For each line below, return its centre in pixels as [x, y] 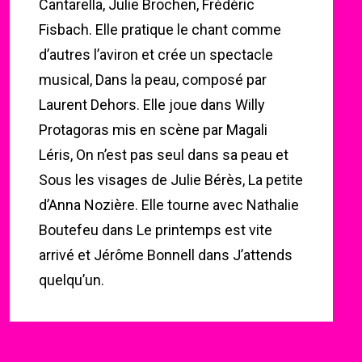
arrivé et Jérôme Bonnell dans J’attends [166, 255]
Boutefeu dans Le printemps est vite [156, 230]
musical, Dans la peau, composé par [153, 80]
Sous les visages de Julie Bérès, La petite [171, 180]
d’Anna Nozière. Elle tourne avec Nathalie [169, 205]
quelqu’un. [72, 280]
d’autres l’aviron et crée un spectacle [156, 55]
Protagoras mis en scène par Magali [153, 130]
